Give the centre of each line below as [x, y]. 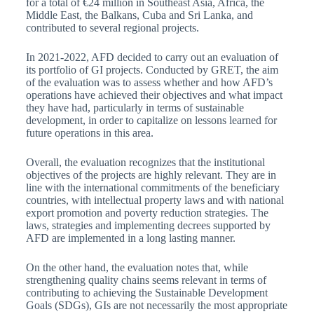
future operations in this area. [89, 133]
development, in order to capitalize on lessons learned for [151, 121]
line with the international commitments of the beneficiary [152, 188]
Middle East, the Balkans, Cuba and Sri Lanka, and [139, 15]
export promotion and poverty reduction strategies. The [147, 213]
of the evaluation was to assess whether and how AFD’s [149, 83]
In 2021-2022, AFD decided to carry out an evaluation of [152, 57]
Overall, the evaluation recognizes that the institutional [145, 163]
